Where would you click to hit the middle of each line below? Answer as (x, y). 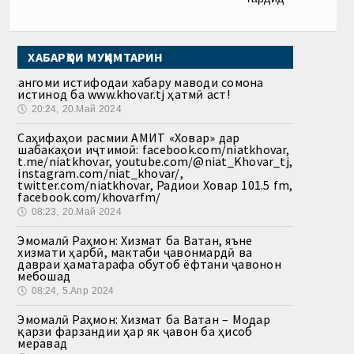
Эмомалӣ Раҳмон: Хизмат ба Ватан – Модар (144, 319)
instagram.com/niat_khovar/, (100, 173)
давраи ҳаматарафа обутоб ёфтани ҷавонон (149, 264)
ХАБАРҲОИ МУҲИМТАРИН (96, 56)
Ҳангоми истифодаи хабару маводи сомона (141, 82)
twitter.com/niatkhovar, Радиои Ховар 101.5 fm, (155, 185)
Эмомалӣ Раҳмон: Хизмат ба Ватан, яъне (135, 240)
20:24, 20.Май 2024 (76, 109)
